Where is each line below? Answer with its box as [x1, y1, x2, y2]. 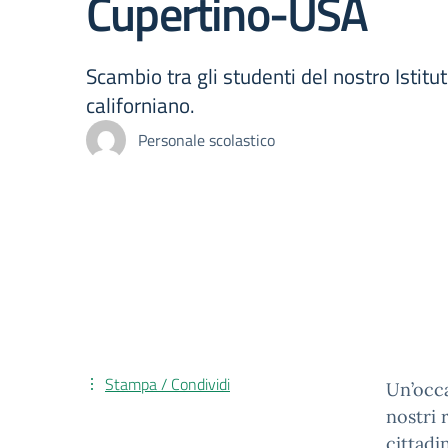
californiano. [86, 89, 195, 121]
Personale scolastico [138, 128, 275, 152]
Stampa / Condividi [105, 372, 230, 396]
